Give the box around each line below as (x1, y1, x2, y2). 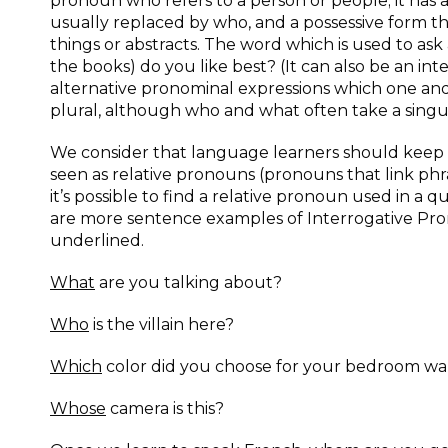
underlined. (50, 231, 144, 250)
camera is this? (106, 399, 224, 418)
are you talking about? (95, 273, 282, 292)
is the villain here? (89, 315, 234, 334)
